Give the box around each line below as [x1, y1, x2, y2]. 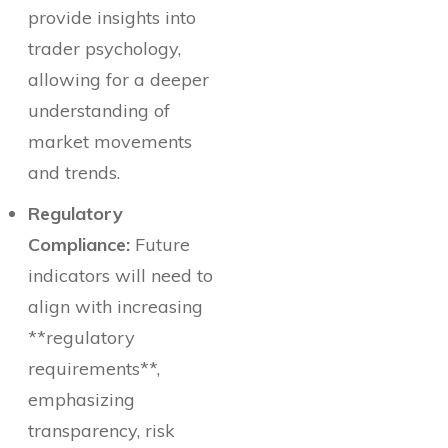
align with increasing [28, 295, 203, 319]
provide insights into [28, 6, 196, 30]
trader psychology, [28, 37, 181, 61]
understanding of [28, 99, 170, 123]
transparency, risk [28, 419, 175, 443]
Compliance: [28, 233, 130, 257]
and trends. [28, 161, 120, 185]
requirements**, [28, 357, 160, 381]
